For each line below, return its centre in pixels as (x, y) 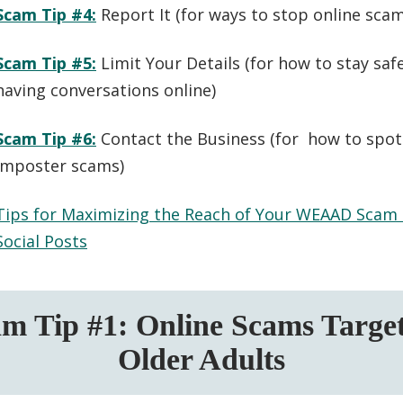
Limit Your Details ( (175, 63)
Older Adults (201, 359)
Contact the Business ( (188, 138)
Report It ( (141, 14)
